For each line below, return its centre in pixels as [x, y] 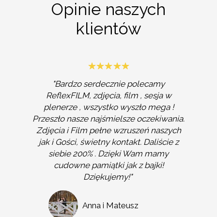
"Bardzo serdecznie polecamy [108, 84]
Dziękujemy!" [108, 177]
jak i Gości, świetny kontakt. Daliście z [108, 142]
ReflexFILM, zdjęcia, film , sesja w [108, 95]
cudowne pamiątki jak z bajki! [108, 165]
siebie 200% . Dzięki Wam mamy [108, 154]
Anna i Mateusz [110, 205]
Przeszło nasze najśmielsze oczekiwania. [108, 119]
